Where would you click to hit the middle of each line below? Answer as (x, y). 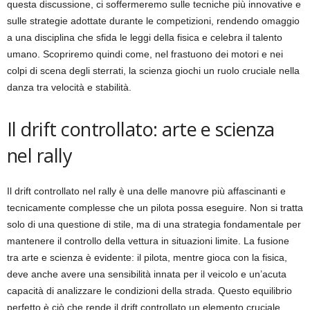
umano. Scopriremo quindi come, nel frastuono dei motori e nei (145, 54)
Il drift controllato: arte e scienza (141, 129)
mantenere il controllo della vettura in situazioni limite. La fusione (148, 241)
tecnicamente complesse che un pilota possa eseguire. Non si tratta (155, 208)
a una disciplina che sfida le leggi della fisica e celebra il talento (145, 37)
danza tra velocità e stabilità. (69, 87)
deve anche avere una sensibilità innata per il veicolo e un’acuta (147, 274)
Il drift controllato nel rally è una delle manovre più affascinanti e (146, 191)
